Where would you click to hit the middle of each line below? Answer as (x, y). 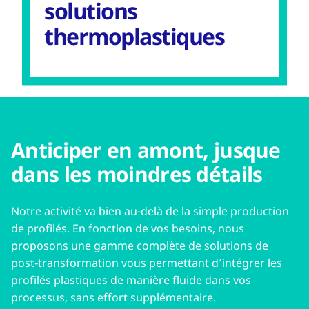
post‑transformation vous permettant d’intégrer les (147, 263)
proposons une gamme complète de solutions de (140, 246)
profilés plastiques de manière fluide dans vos (131, 280)
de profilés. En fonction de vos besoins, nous (128, 228)
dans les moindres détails (137, 174)
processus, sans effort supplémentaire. (113, 297)
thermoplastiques (134, 37)
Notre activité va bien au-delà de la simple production (150, 211)
